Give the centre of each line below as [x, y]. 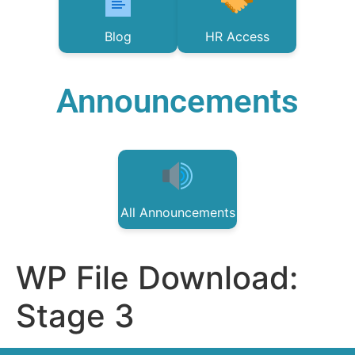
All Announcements [177, 212]
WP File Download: [157, 278]
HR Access [237, 36]
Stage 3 [75, 316]
